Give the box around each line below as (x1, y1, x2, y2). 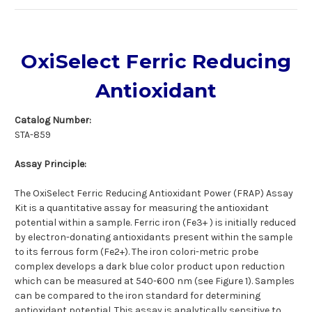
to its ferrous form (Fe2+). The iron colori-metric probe (15, 246, 258, 258)
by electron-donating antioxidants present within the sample (15, 231, 292, 244)
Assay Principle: (15, 158, 86, 171)
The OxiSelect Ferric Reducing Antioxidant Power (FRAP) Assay (15, 187, 293, 200)
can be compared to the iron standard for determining (15, 290, 260, 302)
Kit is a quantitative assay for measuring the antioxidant (15, 202, 269, 214)
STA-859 (15, 129, 51, 141)
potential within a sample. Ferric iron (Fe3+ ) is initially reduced (15, 217, 296, 229)
